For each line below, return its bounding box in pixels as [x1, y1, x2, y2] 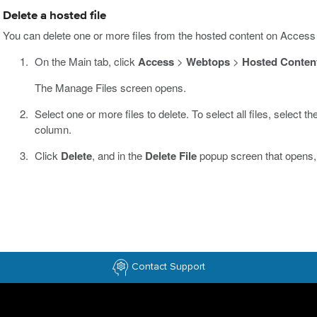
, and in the [91, 147, 145, 163]
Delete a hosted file [3, 9, 106, 22]
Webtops [185, 53, 230, 69]
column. [34, 121, 71, 137]
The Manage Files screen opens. [34, 79, 186, 95]
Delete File [144, 147, 197, 163]
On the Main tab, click [34, 53, 138, 69]
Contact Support [132, 260, 205, 272]
